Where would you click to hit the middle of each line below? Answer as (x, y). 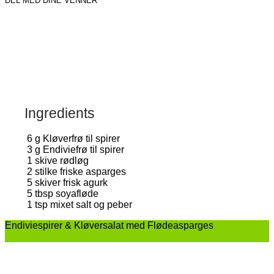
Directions (75, 234)
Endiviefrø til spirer (83, 147)
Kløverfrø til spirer (81, 136)
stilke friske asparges (80, 169)
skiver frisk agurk (71, 180)
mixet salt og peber (91, 202)
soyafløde (77, 191)
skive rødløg (62, 158)
